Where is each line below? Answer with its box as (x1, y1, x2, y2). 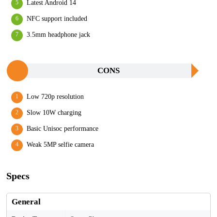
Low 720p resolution (27, 93, 84, 100)
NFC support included (27, 15, 87, 22)
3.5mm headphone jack (27, 31, 90, 38)
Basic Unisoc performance (27, 125, 98, 132)
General (12, 197, 41, 206)
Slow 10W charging (27, 109, 81, 116)
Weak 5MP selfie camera (27, 141, 94, 148)
